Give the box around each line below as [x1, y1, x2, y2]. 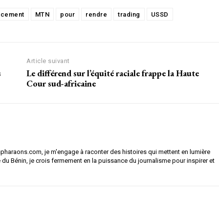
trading [118, 11, 140, 19]
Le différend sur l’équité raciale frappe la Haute [26, 67, 199, 79]
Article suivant [26, 57, 70, 65]
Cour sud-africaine [26, 78, 96, 89]
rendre [86, 11, 107, 19]
